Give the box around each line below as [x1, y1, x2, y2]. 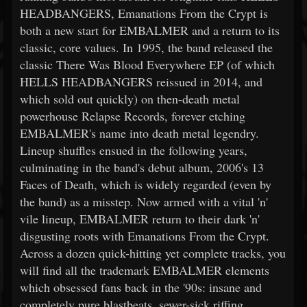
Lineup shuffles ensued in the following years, [20, 142, 247, 158]
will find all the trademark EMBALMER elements [20, 262, 269, 278]
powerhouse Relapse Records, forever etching [20, 108, 245, 124]
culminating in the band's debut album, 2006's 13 [20, 159, 264, 175]
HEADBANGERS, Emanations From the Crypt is [20, 5, 268, 21]
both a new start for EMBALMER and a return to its [20, 22, 280, 38]
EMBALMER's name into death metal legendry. [20, 125, 259, 141]
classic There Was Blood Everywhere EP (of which [20, 56, 275, 73]
